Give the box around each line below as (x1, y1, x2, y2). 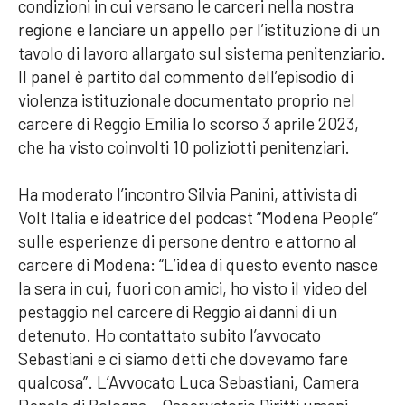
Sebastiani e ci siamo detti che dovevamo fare (18, 347, 348, 369)
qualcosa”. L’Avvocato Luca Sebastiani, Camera (18, 371, 359, 392)
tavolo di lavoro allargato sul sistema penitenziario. (18, 42, 386, 63)
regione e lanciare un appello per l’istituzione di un (18, 18, 380, 40)
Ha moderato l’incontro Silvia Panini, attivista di (18, 183, 357, 204)
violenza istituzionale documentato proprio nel (18, 89, 355, 110)
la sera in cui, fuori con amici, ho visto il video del (18, 277, 368, 298)
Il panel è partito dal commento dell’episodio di (18, 65, 353, 87)
